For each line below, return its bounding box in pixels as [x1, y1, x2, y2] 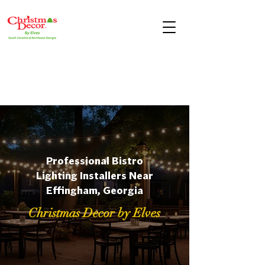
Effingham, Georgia [46, 186, 143, 196]
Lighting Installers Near [36, 171, 153, 182]
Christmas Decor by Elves [28, 205, 160, 221]
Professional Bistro [46, 156, 143, 167]
